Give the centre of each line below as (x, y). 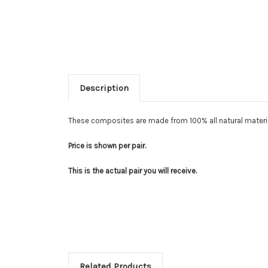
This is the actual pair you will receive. (133, 170)
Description (104, 88)
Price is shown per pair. (107, 145)
